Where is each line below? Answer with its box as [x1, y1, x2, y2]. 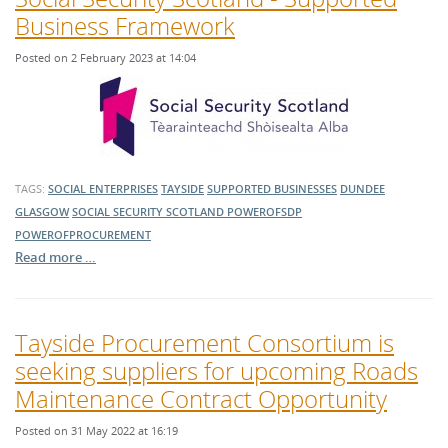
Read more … [15, 248, 96, 266]
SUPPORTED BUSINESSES [207, 181, 337, 196]
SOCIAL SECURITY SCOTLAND [72, 204, 227, 219]
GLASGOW [15, 204, 69, 219]
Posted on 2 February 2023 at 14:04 [15, 50, 196, 65]
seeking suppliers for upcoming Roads [15, 354, 418, 387]
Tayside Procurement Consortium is [15, 326, 394, 359]
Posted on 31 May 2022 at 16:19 [15, 423, 178, 438]
